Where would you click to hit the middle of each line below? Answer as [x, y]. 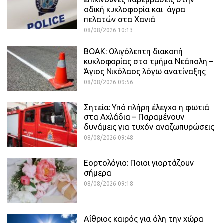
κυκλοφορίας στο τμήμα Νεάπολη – [148, 61]
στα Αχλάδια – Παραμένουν [134, 117]
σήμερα [97, 173]
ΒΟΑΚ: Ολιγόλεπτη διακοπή [133, 52]
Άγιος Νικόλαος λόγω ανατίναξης [145, 71]
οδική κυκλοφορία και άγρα [134, 10]
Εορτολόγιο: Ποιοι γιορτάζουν [139, 163]
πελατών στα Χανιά [119, 20]
